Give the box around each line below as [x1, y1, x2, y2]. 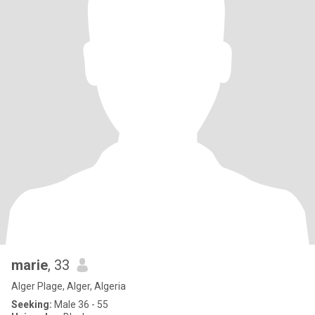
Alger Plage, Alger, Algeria [11, 281, 126, 292]
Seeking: [11, 299, 52, 310]
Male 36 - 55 [52, 299, 108, 310]
